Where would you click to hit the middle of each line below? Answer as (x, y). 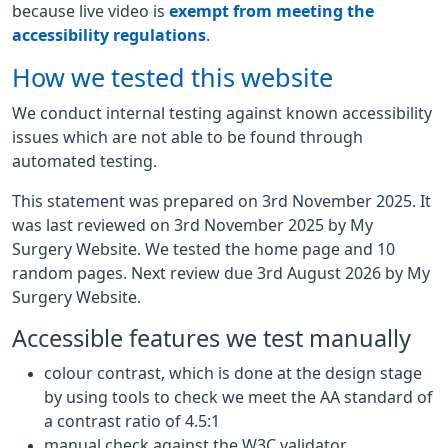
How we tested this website (172, 78)
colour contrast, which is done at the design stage (233, 373)
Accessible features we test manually (211, 338)
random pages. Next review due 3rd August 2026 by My (221, 273)
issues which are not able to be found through (187, 137)
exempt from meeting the (271, 11)
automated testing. (86, 161)
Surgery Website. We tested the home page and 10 (203, 249)
